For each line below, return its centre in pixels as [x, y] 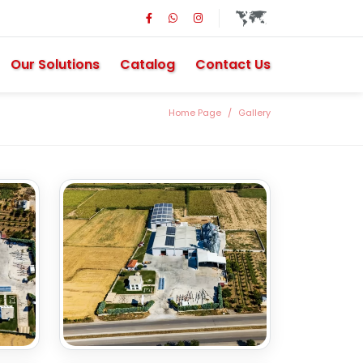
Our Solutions [55, 65]
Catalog [147, 65]
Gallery [254, 113]
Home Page [195, 113]
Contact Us [233, 65]
